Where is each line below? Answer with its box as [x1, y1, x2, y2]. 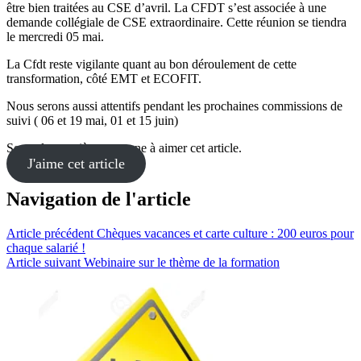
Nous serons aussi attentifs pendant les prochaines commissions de [6, 98, 342, 113]
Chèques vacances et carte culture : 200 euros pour [97, 226, 354, 240]
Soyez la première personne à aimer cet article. [6, 140, 242, 155]
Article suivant [6, 255, 81, 269]
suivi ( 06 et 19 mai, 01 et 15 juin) [6, 113, 178, 127]
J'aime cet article [27, 155, 125, 172]
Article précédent [6, 226, 93, 240]
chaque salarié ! [6, 240, 85, 255]
